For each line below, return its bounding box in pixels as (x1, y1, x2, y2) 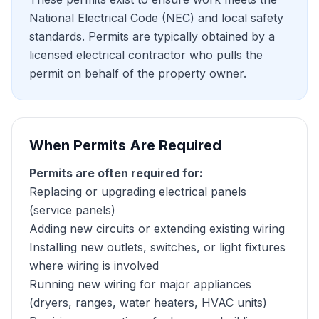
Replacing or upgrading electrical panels (29, 184, 246, 199)
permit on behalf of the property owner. (29, 66, 246, 80)
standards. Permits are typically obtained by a (29, 29, 275, 43)
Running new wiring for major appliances (29, 277, 251, 291)
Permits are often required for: (29, 166, 203, 180)
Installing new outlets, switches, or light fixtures (29, 240, 286, 254)
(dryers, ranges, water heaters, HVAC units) (29, 296, 267, 310)
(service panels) (29, 203, 115, 217)
